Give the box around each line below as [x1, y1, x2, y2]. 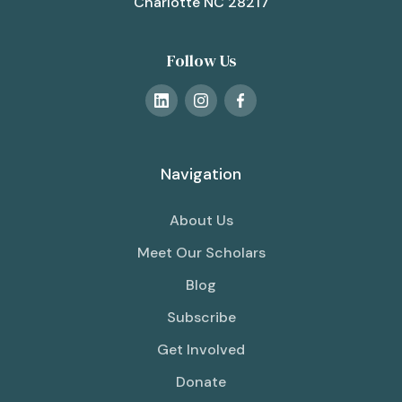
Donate [176, 372, 226, 392]
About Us [169, 211, 233, 231]
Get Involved [157, 340, 245, 360]
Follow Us [166, 49, 236, 73]
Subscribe [166, 308, 236, 328]
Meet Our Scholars [136, 243, 266, 263]
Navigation [161, 163, 241, 186]
